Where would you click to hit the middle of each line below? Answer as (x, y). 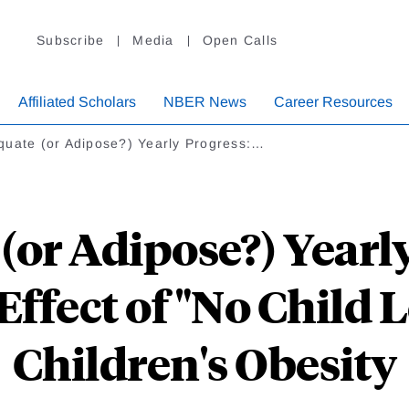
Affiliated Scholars (77, 102)
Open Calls (240, 41)
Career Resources (333, 102)
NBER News (205, 102)
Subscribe (71, 41)
